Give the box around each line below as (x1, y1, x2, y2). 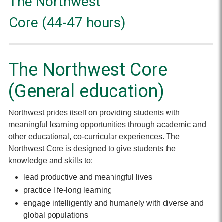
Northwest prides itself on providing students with (8, 109, 180, 117)
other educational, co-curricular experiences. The (8, 132, 180, 141)
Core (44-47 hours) (9, 14, 126, 31)
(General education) (8, 81, 164, 102)
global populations (23, 211, 88, 219)
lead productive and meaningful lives (23, 173, 152, 181)
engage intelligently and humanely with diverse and (23, 199, 204, 207)
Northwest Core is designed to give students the (8, 144, 176, 153)
